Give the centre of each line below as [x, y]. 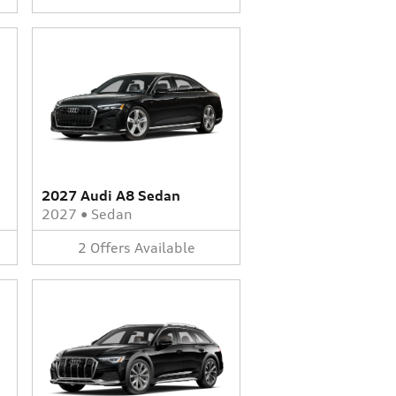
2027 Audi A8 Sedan [111, 195]
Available [164, 247]
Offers [110, 247]
